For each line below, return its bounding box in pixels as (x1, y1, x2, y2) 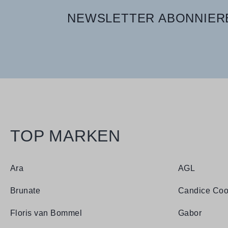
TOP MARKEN (10, 127, 121, 145)
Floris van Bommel (10, 209, 82, 217)
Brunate (10, 186, 41, 195)
